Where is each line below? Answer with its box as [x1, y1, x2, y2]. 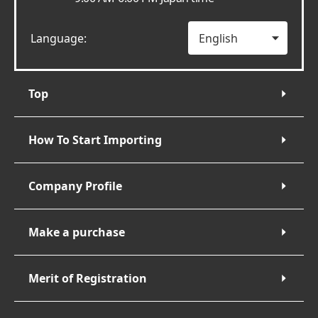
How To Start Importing [28, 132, 162, 148]
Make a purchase [28, 224, 125, 240]
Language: [31, 30, 87, 46]
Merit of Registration [28, 270, 147, 286]
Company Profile [28, 178, 122, 194]
